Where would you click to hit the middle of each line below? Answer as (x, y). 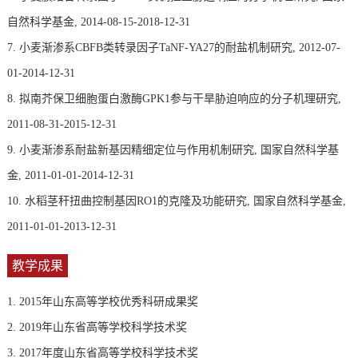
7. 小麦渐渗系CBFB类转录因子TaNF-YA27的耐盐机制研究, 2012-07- (173, 47)
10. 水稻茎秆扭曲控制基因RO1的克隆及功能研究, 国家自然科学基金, (176, 201)
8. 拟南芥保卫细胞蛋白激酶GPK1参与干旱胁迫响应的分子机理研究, (174, 98)
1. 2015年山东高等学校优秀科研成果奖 (102, 302)
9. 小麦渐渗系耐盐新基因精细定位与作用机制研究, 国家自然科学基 (173, 149)
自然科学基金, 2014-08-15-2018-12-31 (98, 22)
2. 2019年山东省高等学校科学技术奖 (97, 328)
